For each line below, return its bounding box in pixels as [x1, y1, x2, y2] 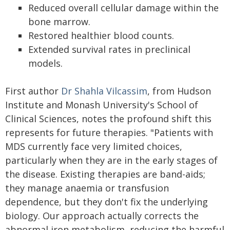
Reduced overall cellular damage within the [28, 2, 219, 14]
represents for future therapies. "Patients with [5, 126, 213, 139]
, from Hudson [147, 85, 211, 97]
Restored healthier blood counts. [28, 29, 174, 42]
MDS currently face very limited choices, [5, 140, 182, 152]
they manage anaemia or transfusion [5, 182, 169, 194]
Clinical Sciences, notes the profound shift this [5, 112, 212, 125]
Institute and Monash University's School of [5, 99, 198, 111]
